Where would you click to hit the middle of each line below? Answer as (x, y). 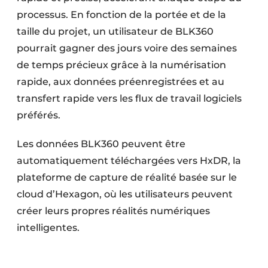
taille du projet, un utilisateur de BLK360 (115, 31)
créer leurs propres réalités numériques (113, 211)
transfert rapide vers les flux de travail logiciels (129, 98)
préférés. (40, 115)
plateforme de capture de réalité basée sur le (127, 177)
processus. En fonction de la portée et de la (121, 14)
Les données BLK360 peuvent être (101, 144)
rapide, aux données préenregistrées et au (121, 81)
